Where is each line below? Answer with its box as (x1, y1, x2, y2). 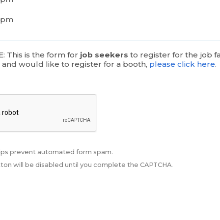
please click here (149, 59, 215, 69)
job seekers (80, 50, 128, 60)
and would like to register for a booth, (2, 59, 149, 69)
